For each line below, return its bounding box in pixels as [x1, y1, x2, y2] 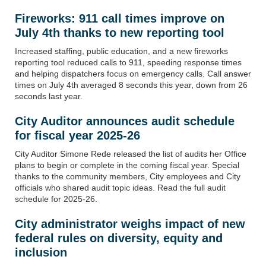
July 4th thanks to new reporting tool [15, 26, 224, 40]
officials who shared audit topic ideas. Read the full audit [15, 183, 226, 193]
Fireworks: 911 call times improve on [15, 12, 224, 26]
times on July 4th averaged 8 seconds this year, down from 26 [15, 80, 248, 90]
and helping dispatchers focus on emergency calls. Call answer [15, 69, 251, 79]
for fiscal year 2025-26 [15, 129, 140, 142]
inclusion [15, 246, 67, 259]
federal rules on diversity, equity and [15, 232, 223, 245]
